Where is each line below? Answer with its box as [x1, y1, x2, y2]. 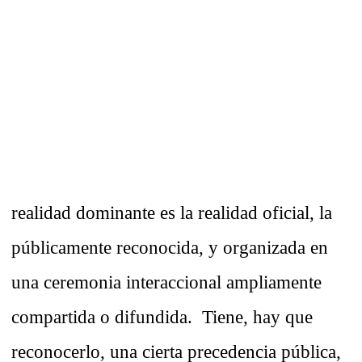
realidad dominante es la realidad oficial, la [11, 202, 332, 224]
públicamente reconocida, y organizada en [11, 237, 328, 259]
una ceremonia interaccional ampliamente [11, 271, 322, 293]
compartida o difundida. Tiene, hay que [11, 306, 313, 328]
